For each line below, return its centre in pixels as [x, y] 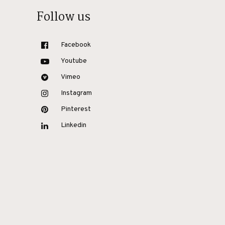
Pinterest [76, 109]
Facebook [76, 45]
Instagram [76, 93]
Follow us [63, 18]
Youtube [74, 61]
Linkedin [73, 125]
